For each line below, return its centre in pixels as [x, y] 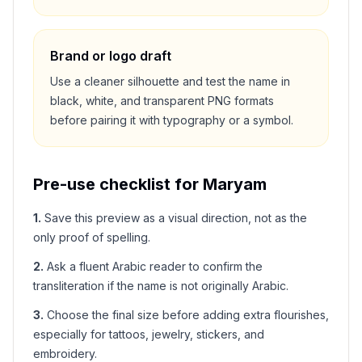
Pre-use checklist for [118, 184]
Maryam [235, 184]
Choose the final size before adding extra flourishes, [188, 315]
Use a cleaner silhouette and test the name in [170, 81]
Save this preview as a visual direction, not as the [176, 218]
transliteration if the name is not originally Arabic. [161, 286]
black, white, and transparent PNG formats [162, 101]
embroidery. [65, 354]
